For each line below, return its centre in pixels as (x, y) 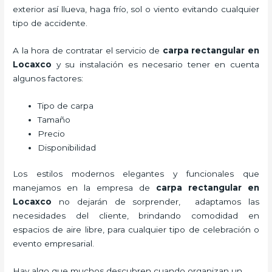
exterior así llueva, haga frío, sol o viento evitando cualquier (136, 9)
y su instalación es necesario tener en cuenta (155, 64)
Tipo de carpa (66, 105)
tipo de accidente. (50, 23)
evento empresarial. (54, 244)
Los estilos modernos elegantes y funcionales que (136, 174)
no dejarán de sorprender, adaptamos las (155, 202)
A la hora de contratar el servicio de (87, 50)
